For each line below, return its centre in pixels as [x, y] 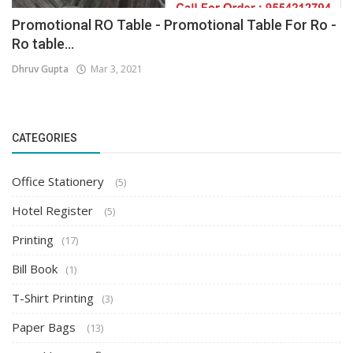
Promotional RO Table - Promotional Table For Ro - [174, 25]
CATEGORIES [45, 138]
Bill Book [35, 269]
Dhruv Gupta [40, 69]
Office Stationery [59, 182]
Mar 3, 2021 [114, 69]
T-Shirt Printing [53, 298]
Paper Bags [45, 327]
